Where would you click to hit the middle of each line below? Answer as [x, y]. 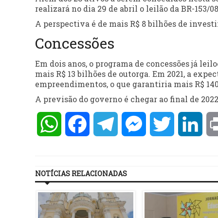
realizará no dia [66, 9]
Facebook [108, 124]
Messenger [167, 124]
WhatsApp [82, 124]
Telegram [136, 124]
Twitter [189, 124]
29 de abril [118, 9]
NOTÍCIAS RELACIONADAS [81, 174]
